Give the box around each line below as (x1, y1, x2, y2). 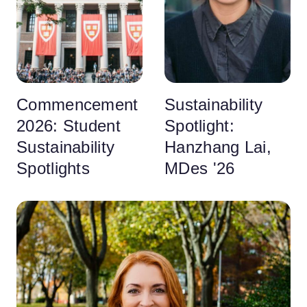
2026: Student (16, 116, 121, 135)
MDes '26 (164, 159, 235, 177)
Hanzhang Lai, (164, 138, 271, 156)
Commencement (16, 95, 138, 114)
